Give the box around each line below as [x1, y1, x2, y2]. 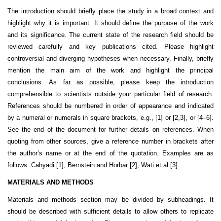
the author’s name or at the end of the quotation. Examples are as [7, 149, 214, 157]
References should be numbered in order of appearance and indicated [7, 102, 214, 110]
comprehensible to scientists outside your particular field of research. [7, 90, 214, 98]
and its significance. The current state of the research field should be [7, 31, 214, 39]
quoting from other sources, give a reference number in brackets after [7, 138, 214, 146]
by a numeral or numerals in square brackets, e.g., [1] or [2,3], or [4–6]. [7, 114, 214, 122]
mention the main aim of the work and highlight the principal [7, 67, 214, 74]
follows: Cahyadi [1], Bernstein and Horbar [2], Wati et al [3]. [7, 161, 180, 169]
